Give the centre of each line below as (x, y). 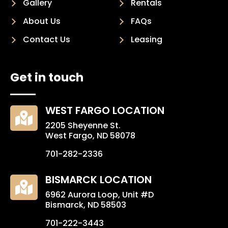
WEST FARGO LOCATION (105, 111)
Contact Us (47, 40)
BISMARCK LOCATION (98, 180)
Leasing (147, 40)
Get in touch (47, 78)
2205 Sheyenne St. (83, 126)
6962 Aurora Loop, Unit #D (99, 195)
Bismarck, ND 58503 (86, 205)
